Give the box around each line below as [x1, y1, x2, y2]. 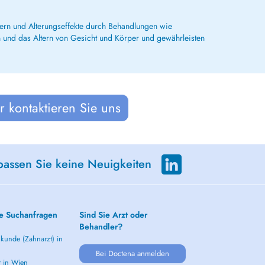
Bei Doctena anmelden [95, 248, 169, 259]
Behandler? [79, 221, 123, 232]
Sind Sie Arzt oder [79, 209, 148, 221]
